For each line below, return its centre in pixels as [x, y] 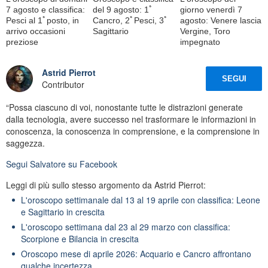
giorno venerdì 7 [211, 9]
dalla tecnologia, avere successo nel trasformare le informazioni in [131, 119]
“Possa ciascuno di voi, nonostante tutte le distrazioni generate [124, 107]
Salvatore [48, 164]
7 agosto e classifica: [45, 9]
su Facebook [92, 164]
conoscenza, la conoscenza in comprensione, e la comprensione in [133, 131]
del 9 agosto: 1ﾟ [123, 9]
